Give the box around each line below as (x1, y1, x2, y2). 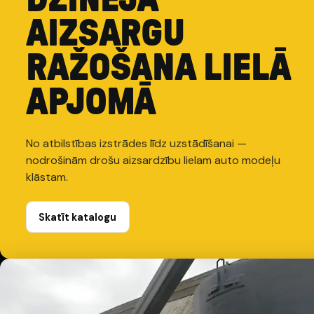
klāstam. (25, 170, 68, 185)
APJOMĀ (25, 84, 156, 122)
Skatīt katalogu (39, 210, 117, 224)
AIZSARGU (25, 15, 185, 53)
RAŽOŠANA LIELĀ (25, 50, 291, 88)
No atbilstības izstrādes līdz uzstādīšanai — (25, 136, 247, 151)
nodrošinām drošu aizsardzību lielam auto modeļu (25, 153, 280, 168)
